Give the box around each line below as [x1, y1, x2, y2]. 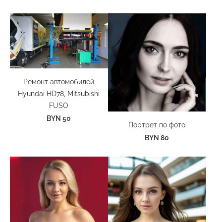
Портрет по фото [128, 120, 186, 129]
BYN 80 [145, 133, 169, 142]
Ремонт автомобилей [23, 77, 95, 86]
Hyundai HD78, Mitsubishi [18, 89, 100, 98]
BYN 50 [47, 114, 71, 123]
